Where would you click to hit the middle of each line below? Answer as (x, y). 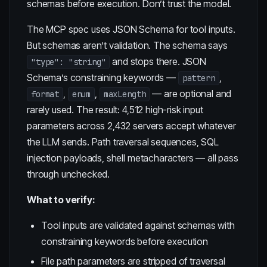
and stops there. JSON (158, 61)
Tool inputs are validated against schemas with (138, 225)
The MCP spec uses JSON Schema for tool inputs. (131, 29)
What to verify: (61, 200)
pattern (198, 78)
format (45, 94)
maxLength (125, 94)
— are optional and (191, 94)
